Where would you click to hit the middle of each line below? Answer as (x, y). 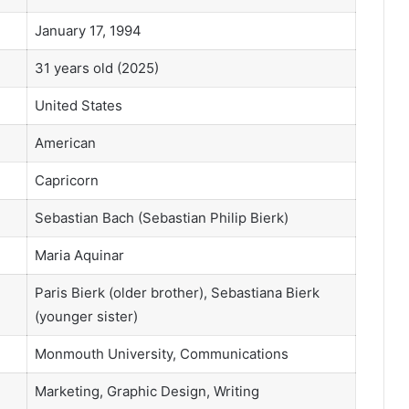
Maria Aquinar (79, 255)
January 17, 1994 (88, 30)
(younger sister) (86, 316)
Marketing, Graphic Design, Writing (147, 391)
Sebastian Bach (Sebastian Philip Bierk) (161, 217)
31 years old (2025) (96, 68)
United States (78, 105)
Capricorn (66, 180)
